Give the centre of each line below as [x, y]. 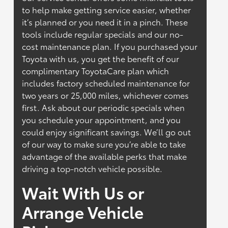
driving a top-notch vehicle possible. [92, 168]
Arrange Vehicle [83, 212]
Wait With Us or [83, 192]
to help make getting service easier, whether [107, 10]
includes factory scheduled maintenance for [106, 83]
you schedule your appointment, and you [102, 120]
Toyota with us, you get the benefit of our [101, 59]
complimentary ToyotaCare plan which [96, 71]
